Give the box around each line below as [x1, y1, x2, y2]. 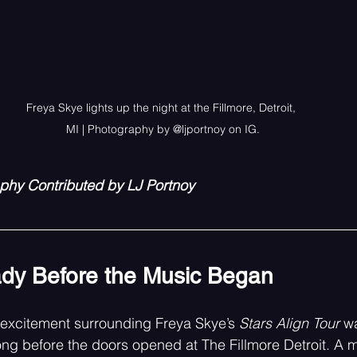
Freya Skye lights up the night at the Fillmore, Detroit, [26, 100, 299, 115]
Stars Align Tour [239, 313, 339, 332]
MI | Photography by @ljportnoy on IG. [65, 121, 260, 136]
